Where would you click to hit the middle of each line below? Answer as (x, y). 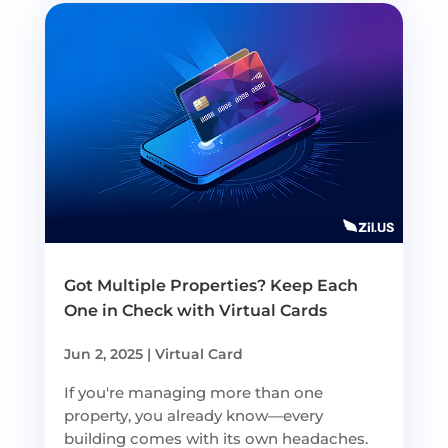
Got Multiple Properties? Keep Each (210, 285)
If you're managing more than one (193, 392)
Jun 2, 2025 (103, 353)
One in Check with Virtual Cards (197, 310)
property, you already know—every (193, 415)
